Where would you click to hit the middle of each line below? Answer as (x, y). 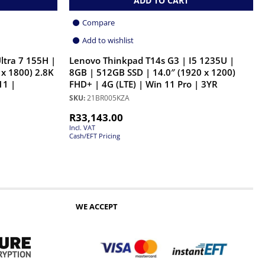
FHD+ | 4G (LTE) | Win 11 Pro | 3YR (143, 84)
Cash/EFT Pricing (95, 135)
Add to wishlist (108, 40)
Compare (98, 22)
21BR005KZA (107, 98)
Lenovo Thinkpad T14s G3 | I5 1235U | (152, 60)
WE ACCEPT (97, 206)
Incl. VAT (82, 127)
